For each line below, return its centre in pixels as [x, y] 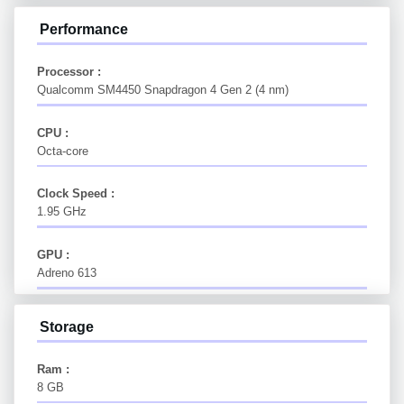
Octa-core [63, 151]
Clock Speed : [76, 194]
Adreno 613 [67, 273]
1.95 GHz [62, 212]
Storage [67, 326]
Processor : [69, 72]
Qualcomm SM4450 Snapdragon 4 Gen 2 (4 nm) [163, 90]
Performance [84, 30]
